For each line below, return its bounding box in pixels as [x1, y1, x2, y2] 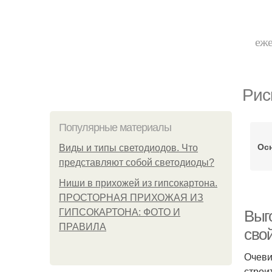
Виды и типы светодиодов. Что [59, 143, 198, 153]
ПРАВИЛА [59, 222, 106, 232]
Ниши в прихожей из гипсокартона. [59, 178, 217, 188]
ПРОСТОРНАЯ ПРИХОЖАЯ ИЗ [59, 192, 203, 203]
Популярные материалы [59, 121, 171, 134]
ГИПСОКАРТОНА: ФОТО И [59, 207, 180, 217]
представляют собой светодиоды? [59, 157, 214, 168]
